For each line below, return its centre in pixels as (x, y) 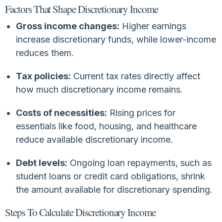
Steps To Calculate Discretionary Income (81, 212)
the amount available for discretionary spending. (114, 189)
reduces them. (45, 53)
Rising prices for (141, 112)
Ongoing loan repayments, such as (139, 163)
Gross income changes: (67, 26)
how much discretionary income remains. (99, 89)
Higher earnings (153, 26)
